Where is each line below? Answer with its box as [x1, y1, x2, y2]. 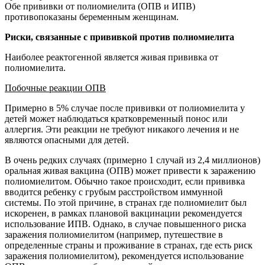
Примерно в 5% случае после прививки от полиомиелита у [5, 102, 245, 113]
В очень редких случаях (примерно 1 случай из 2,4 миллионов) [5, 154, 260, 165]
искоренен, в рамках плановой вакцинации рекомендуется [5, 208, 242, 218]
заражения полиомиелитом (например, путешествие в [5, 229, 223, 240]
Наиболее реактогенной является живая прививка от [5, 51, 218, 62]
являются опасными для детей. [5, 134, 129, 145]
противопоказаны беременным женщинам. [5, 11, 179, 22]
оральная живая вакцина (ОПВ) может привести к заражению [5, 165, 256, 176]
